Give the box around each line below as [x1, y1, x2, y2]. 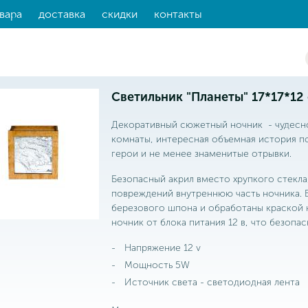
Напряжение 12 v [118, 242, 201, 254]
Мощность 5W [118, 259, 190, 271]
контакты [153, 8, 202, 21]
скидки [101, 8, 137, 21]
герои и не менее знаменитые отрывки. [111, 148, 291, 159]
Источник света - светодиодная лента [118, 276, 300, 288]
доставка [38, 8, 85, 21]
